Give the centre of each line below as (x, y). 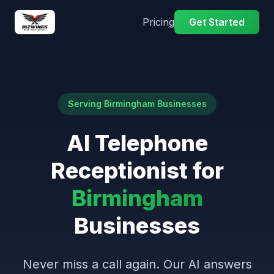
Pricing (158, 22)
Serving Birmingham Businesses (137, 104)
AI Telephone (137, 143)
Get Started (217, 22)
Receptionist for (137, 171)
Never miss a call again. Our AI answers (137, 264)
